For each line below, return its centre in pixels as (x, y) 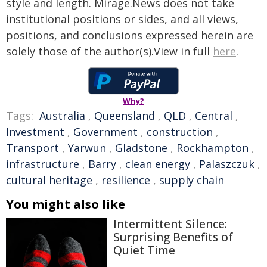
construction (180, 132)
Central (214, 116)
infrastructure (43, 164)
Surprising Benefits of (173, 237)
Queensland (125, 116)
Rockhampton (212, 148)
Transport (32, 148)
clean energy (158, 164)
